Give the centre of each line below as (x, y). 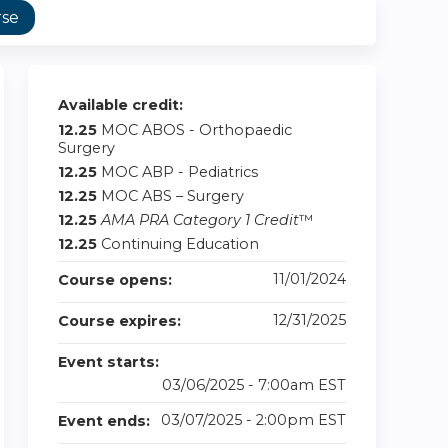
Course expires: (121, 321)
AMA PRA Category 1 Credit (200, 220)
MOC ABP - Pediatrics (179, 172)
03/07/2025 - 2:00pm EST (253, 420)
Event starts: (110, 362)
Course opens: (117, 280)
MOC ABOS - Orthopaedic (196, 130)
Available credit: (122, 105)
